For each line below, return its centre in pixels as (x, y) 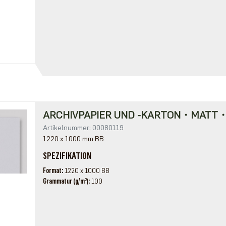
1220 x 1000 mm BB (73, 139)
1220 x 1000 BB (87, 171)
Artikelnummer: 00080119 (83, 128)
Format (52, 171)
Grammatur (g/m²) (65, 181)
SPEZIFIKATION (67, 156)
